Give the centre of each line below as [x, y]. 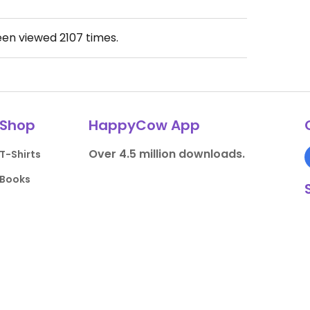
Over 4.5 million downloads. [166, 154]
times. [100, 38]
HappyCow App [144, 125]
